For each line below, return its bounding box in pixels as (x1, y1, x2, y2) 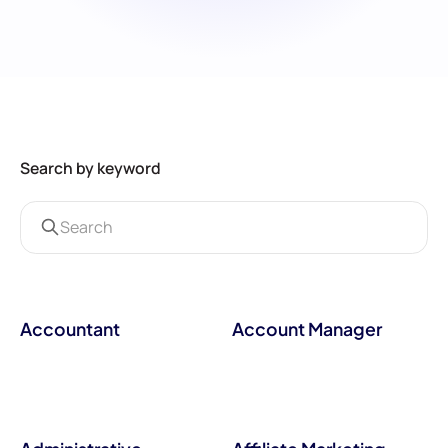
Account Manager (231, 317, 382, 340)
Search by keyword (19, 157, 161, 180)
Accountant (19, 317, 120, 340)
